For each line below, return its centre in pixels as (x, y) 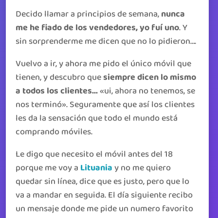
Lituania (96, 168)
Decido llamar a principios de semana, (88, 14)
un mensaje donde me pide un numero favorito (104, 209)
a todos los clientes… (58, 91)
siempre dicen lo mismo (150, 77)
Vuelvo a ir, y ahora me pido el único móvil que (103, 64)
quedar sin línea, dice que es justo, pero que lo (102, 182)
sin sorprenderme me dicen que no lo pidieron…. (106, 41)
